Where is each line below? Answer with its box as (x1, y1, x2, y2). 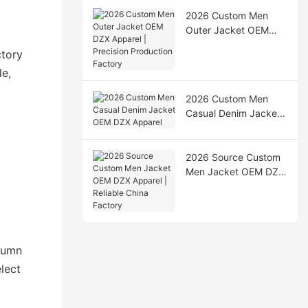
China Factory (185, 194, 248, 206)
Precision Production (185, 52, 278, 65)
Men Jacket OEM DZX (185, 165, 285, 177)
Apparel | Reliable (185, 179, 265, 192)
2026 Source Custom (185, 151, 280, 163)
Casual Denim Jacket (185, 107, 280, 119)
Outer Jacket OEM (185, 23, 269, 36)
